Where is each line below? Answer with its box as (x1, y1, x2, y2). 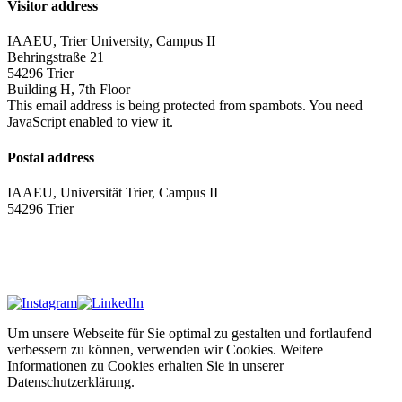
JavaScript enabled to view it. (7, 114, 173, 130)
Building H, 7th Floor (7, 82, 130, 98)
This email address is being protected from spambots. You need (7, 98, 363, 114)
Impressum (7, 249, 69, 265)
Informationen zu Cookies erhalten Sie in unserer (7, 357, 284, 373)
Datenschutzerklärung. (7, 373, 135, 389)
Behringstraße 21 (7, 49, 104, 66)
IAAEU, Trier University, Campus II (7, 33, 215, 49)
